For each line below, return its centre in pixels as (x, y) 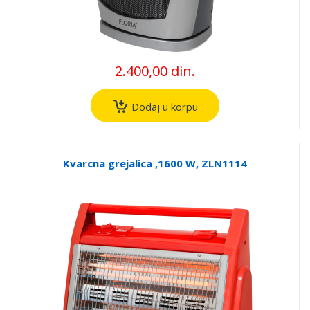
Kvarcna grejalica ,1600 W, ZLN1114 (155, 163)
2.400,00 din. (155, 71)
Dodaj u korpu (163, 106)
